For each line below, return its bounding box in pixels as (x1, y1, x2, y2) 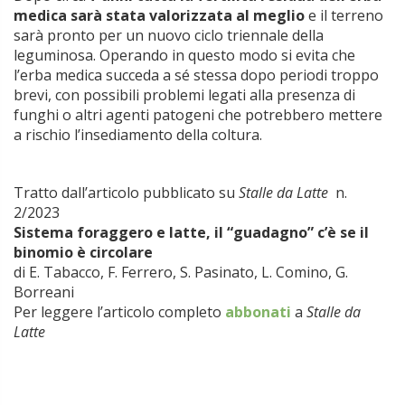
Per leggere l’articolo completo (14, 302, 225, 323)
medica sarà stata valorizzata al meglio (14, 5, 305, 26)
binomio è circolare (14, 242, 153, 263)
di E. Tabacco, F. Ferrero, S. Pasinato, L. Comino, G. (14, 262, 348, 283)
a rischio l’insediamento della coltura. (14, 125, 262, 146)
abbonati (225, 302, 291, 323)
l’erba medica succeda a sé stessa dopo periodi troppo (14, 65, 379, 86)
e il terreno (305, 5, 383, 26)
